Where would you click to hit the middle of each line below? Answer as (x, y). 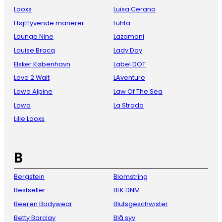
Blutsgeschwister (141, 204)
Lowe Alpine (33, 92)
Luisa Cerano (135, 9)
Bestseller (30, 190)
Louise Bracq (34, 51)
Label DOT (130, 64)
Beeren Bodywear (43, 204)
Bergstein (29, 176)
